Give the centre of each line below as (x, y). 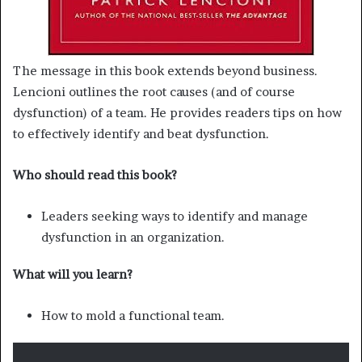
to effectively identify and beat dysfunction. (141, 133)
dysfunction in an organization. (133, 237)
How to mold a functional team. (133, 315)
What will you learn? (73, 274)
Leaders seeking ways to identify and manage (175, 216)
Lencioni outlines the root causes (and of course (154, 91)
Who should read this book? (95, 175)
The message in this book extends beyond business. (165, 70)
